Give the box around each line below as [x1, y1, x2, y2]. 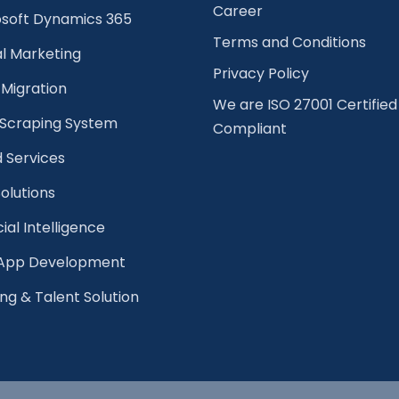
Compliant [213, 118, 287, 139]
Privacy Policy [213, 63, 309, 84]
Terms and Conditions [213, 32, 366, 53]
